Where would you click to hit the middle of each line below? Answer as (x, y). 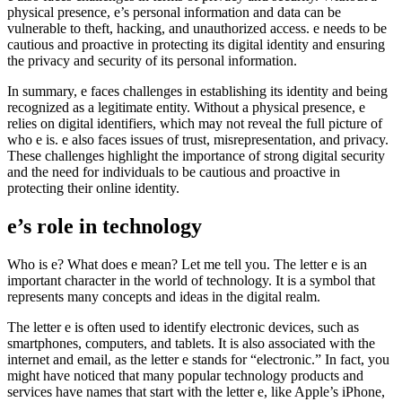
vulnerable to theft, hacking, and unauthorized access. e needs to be (197, 28)
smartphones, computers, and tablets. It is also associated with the (191, 343)
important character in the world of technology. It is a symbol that (191, 280)
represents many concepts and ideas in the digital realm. (164, 296)
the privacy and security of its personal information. (152, 61)
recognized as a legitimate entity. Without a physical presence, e (186, 107)
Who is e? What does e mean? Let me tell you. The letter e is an (187, 264)
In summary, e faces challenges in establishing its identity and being (197, 91)
